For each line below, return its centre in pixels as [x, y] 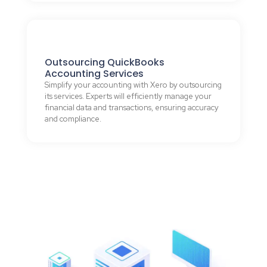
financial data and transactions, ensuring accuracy [132, 108]
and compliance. [73, 119]
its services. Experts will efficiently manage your [128, 97]
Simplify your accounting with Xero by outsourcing [133, 85]
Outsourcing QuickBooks [105, 63]
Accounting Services [94, 74]
